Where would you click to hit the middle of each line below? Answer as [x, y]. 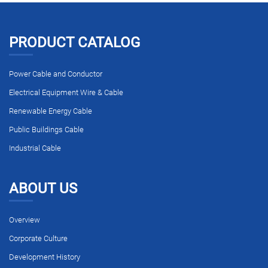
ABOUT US [43, 189]
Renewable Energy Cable [51, 111]
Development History [45, 257]
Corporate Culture [38, 238]
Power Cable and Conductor [56, 74]
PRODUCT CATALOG [74, 43]
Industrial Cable [35, 148]
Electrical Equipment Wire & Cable [66, 92]
